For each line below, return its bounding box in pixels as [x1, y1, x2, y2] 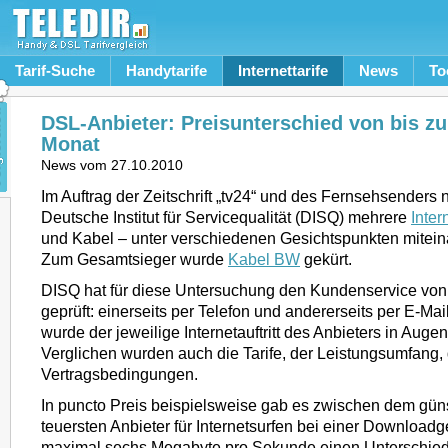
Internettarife [238, 62, 328, 79]
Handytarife [126, 62, 207, 79]
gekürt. [300, 250, 352, 268]
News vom [41, 158, 111, 173]
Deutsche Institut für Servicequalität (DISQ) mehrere [41, 208, 411, 226]
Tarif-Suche [15, 62, 95, 79]
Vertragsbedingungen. [41, 365, 198, 383]
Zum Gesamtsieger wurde [41, 250, 228, 268]
